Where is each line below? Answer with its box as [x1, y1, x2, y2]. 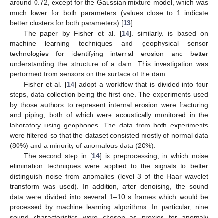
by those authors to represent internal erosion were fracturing [10, 101, 208, 109]
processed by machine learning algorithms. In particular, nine [10, 203, 208, 211]
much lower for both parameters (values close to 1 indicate [10, 9, 208, 17]
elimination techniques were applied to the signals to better [10, 162, 208, 170]
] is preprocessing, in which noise [99, 152, 209, 160]
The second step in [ [23, 152, 92, 160]
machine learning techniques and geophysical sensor [10, 39, 208, 48]
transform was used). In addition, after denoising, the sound [10, 182, 208, 191]
